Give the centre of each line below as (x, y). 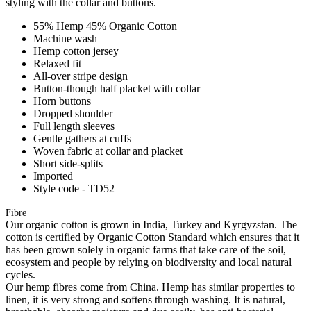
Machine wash (65, 38)
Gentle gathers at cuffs (82, 138)
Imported (53, 176)
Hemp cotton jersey (76, 51)
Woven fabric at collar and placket (108, 151)
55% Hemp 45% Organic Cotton (105, 26)
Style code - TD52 (74, 188)
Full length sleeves (74, 126)
